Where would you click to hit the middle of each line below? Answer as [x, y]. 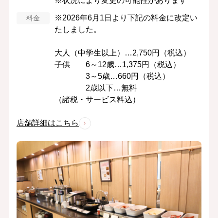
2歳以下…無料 [95, 88]
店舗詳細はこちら [47, 123]
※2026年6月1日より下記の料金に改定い [126, 18]
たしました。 [78, 29]
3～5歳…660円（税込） [112, 76]
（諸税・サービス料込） [97, 99]
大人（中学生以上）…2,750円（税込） [122, 53]
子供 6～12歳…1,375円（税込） [117, 64]
